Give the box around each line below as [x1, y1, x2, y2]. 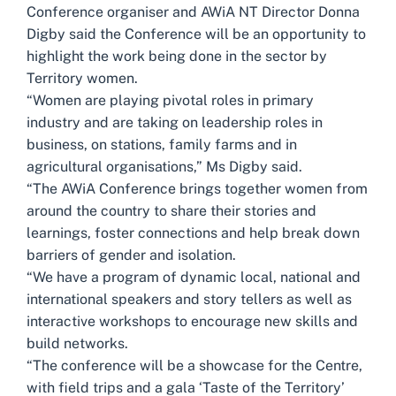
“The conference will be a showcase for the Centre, [27, 357, 362, 374]
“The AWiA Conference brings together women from [27, 180, 368, 197]
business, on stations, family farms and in [27, 136, 297, 153]
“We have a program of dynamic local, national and [27, 269, 361, 286]
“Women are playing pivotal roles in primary [27, 92, 314, 109]
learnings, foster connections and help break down [27, 225, 360, 241]
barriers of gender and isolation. [27, 247, 236, 263]
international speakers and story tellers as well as [27, 291, 352, 308]
